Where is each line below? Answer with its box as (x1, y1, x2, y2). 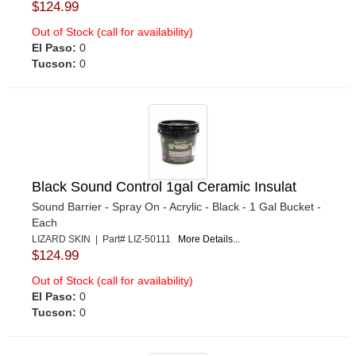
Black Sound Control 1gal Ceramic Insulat (32, 179, 296, 195)
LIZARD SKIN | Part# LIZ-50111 (32, 234, 178, 246)
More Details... (178, 234, 240, 246)
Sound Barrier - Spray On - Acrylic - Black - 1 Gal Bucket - (32, 200, 321, 214)
